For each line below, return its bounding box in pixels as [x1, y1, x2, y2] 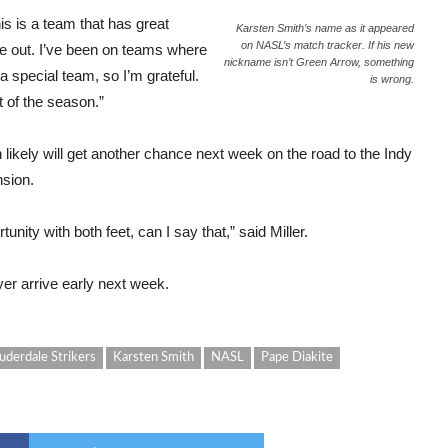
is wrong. [370, 73, 414, 85]
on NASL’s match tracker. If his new [241, 39, 414, 51]
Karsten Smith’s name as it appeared [236, 22, 414, 34]
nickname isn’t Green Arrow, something [224, 56, 414, 68]
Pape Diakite [261, 351, 333, 364]
